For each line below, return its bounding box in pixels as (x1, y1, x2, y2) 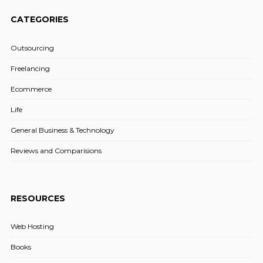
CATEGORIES (10, 14, 69, 25)
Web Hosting (10, 222, 54, 231)
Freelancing (10, 63, 50, 73)
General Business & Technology (10, 125, 114, 134)
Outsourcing (10, 43, 54, 52)
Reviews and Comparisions (10, 146, 102, 155)
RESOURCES (10, 193, 65, 204)
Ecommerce (10, 84, 52, 93)
